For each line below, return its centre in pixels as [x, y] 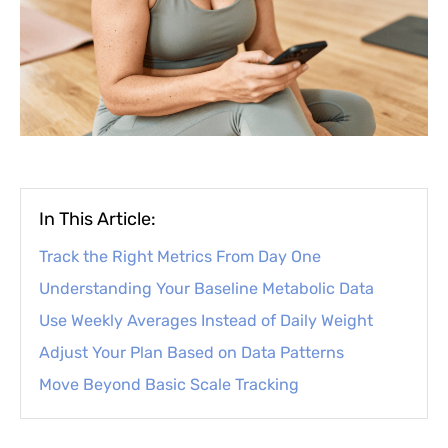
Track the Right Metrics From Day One [180, 256]
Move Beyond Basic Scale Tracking [169, 384]
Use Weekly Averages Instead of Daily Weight [206, 320]
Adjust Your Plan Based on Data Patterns [191, 352]
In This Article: [97, 218]
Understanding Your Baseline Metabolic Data [206, 288]
